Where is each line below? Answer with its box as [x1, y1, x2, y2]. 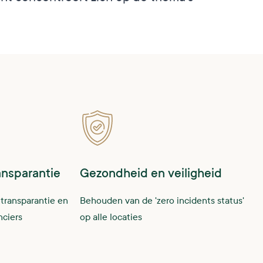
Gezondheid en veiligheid [80, 166, 222, 181]
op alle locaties [80, 211, 142, 222]
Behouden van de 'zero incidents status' [80, 195, 244, 206]
